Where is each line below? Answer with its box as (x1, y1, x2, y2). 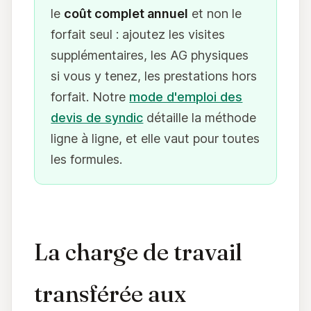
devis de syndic (51, 110, 144, 125)
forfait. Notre (51, 89, 130, 104)
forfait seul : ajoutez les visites (51, 26, 226, 42)
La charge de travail (34, 237, 242, 267)
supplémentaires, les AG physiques (51, 47, 249, 62)
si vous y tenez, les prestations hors (51, 68, 258, 83)
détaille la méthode (143, 110, 257, 125)
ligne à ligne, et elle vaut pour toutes (51, 131, 260, 146)
